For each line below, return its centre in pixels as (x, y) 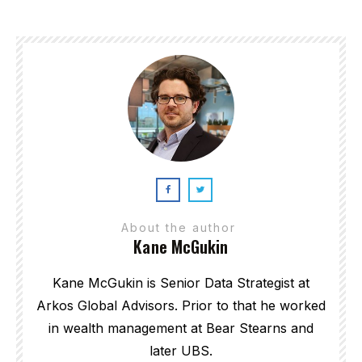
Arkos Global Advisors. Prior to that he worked (181, 305)
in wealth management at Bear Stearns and (181, 328)
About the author (181, 227)
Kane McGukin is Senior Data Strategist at (181, 282)
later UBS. (181, 350)
